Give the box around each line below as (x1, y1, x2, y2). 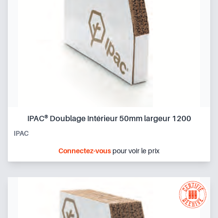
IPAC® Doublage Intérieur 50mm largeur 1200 (27, 114, 191, 123)
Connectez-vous (58, 146, 111, 155)
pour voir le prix (111, 146, 160, 155)
